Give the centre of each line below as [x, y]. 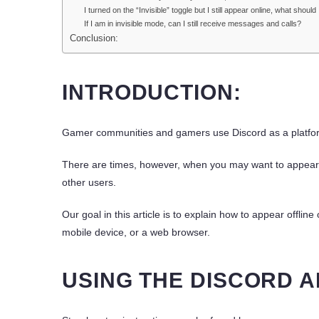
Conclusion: [94, 39]
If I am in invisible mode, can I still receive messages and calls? [192, 24]
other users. [90, 182]
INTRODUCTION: [152, 93]
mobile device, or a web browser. [136, 232]
